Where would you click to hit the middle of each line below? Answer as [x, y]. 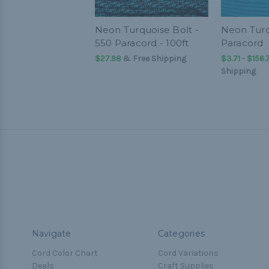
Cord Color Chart [65, 253]
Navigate [51, 233]
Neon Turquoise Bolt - [147, 30]
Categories [181, 233]
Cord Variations [188, 253]
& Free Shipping [153, 58]
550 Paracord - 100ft [142, 43]
